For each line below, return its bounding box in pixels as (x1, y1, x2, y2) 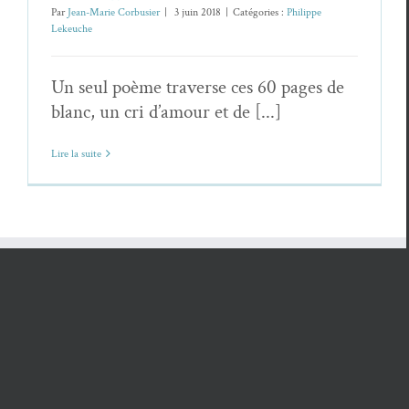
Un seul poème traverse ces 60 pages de (51, 74, 344, 100)
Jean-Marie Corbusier (68, 5, 160, 19)
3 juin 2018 (172, 5, 221, 19)
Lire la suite (51, 146, 101, 161)
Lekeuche (51, 21, 92, 36)
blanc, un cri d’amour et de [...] (51, 99, 281, 124)
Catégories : (233, 5, 287, 19)
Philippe (287, 5, 321, 19)
